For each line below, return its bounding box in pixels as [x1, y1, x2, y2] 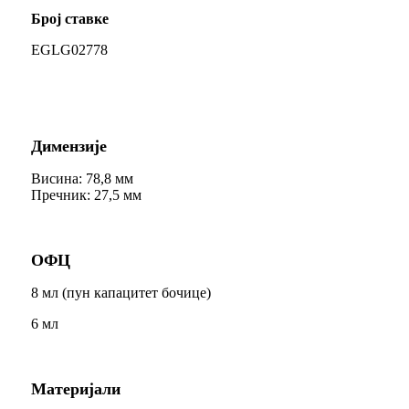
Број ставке [31, 10, 109, 26]
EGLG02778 [31, 41, 108, 58]
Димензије [31, 136, 107, 155]
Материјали [31, 379, 121, 398]
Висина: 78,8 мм [31, 170, 133, 186]
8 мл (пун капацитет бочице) [31, 284, 211, 300]
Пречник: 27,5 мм [31, 186, 142, 203]
